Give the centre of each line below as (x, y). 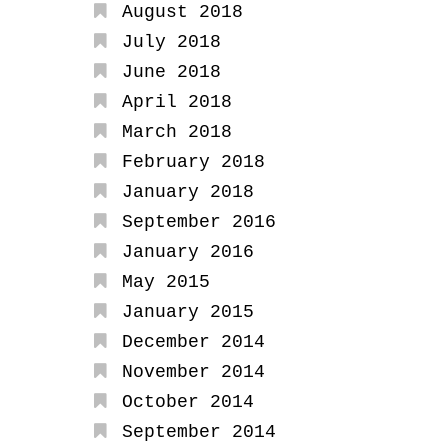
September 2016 (198, 222)
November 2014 (193, 372)
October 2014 (187, 402)
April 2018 (176, 102)
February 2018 (193, 162)
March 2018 (176, 132)
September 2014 (198, 432)
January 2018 (187, 192)
